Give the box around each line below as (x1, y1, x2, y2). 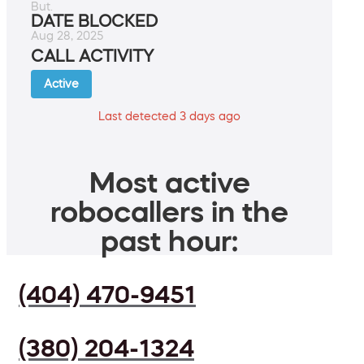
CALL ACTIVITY (31, 48, 154, 65)
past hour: (101, 226, 238, 256)
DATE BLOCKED (31, 13, 158, 30)
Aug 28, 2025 (31, 30, 103, 42)
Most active (89, 167, 250, 197)
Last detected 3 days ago (98, 110, 240, 123)
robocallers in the (50, 197, 288, 227)
